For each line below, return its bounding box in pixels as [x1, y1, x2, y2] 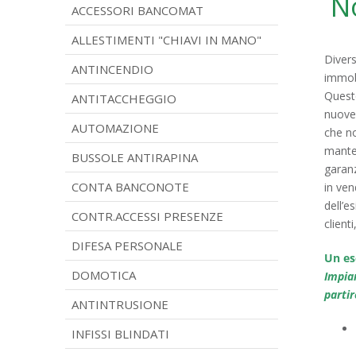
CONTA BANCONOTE [72, 179, 189, 195]
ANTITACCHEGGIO [72, 91, 176, 106]
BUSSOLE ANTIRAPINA [72, 149, 198, 165]
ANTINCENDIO [72, 61, 153, 77]
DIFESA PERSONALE [72, 238, 183, 253]
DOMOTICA [72, 267, 136, 283]
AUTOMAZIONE [72, 120, 159, 136]
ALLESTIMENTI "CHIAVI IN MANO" [72, 32, 261, 48]
